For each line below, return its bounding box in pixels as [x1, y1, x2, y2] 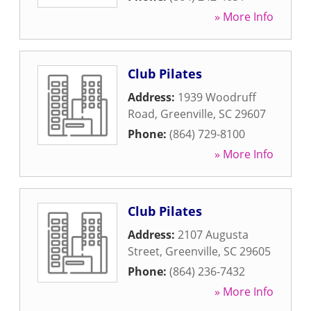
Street [128, 244, 160, 259]
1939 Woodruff [178, 90, 256, 105]
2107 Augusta [178, 227, 249, 242]
